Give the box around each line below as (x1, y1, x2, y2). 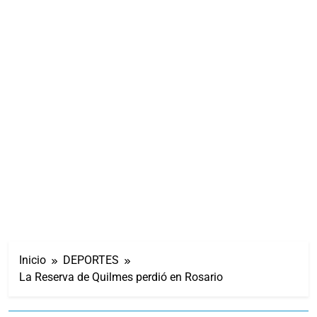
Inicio (19, 253, 46, 267)
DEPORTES (63, 253, 119, 267)
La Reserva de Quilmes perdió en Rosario (19, 270, 223, 284)
